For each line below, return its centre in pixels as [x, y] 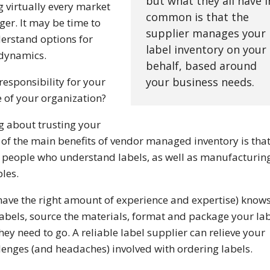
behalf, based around [201, 66]
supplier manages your [206, 33]
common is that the [197, 17]
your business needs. [200, 82]
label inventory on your [206, 50]
